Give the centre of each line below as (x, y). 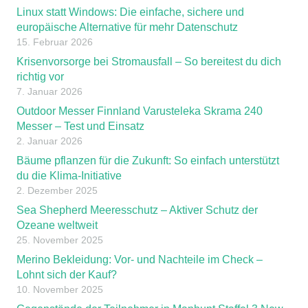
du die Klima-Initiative (69, 175)
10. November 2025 (60, 289)
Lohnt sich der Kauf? (67, 274)
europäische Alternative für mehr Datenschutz (127, 27)
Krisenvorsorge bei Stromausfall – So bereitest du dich (149, 61)
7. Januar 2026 (49, 91)
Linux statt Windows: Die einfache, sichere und (130, 12)
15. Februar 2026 (55, 42)
